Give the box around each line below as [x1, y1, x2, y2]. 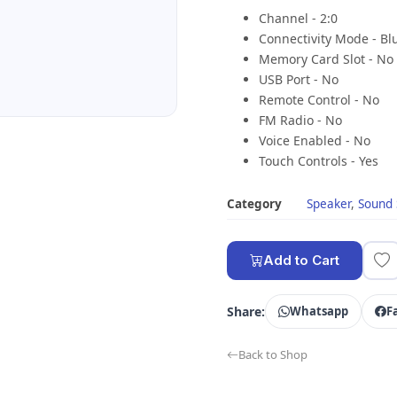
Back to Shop [238, 346, 307, 362]
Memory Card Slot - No [259, 51, 393, 67]
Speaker [307, 196, 351, 212]
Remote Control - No [259, 91, 379, 108]
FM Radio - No [259, 112, 342, 128]
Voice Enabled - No [259, 132, 370, 149]
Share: [227, 303, 265, 320]
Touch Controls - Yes [259, 152, 378, 169]
